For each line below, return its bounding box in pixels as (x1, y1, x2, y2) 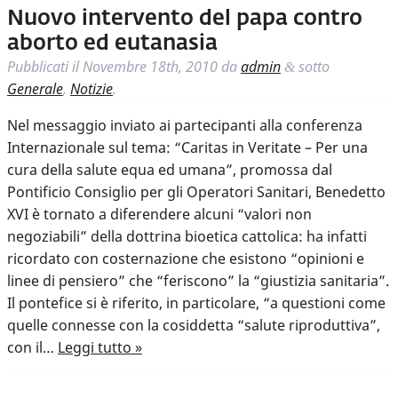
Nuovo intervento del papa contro (7, 8, 362, 30)
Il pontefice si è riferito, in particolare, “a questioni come (7, 293, 386, 314)
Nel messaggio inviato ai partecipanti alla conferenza (7, 115, 362, 136)
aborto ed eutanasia (7, 33, 218, 55)
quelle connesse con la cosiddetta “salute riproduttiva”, (7, 315, 380, 336)
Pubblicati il (7, 57, 83, 77)
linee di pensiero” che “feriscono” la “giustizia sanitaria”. (7, 271, 389, 291)
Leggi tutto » (58, 338, 142, 358)
